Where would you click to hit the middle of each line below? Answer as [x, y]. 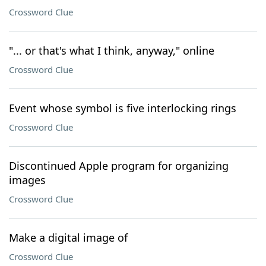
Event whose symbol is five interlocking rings [123, 108]
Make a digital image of [68, 237]
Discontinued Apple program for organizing [119, 166]
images [27, 180]
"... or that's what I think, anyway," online [112, 50]
